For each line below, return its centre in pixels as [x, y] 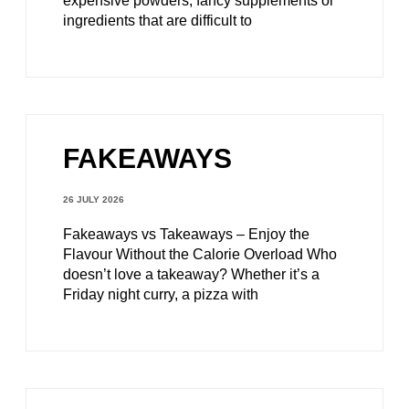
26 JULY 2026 [94, 200]
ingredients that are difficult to [157, 21]
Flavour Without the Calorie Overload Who [200, 255]
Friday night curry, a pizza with [161, 295]
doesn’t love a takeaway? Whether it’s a [191, 275]
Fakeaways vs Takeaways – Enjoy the [186, 235]
